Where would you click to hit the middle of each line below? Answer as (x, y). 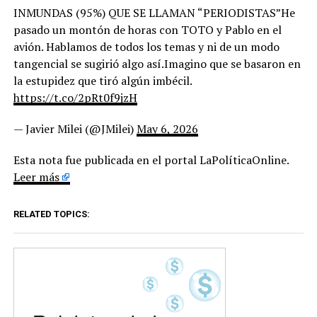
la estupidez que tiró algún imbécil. (102, 81)
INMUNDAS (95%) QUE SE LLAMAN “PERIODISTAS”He (154, 13)
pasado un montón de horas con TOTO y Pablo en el (147, 30)
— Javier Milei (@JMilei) (75, 129)
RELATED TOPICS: (51, 214)
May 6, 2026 (167, 129)
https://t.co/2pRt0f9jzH (75, 98)
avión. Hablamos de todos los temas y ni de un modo (146, 47)
